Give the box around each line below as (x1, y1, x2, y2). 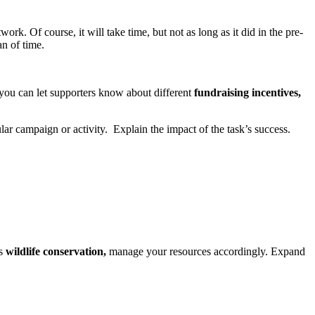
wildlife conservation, (6, 245, 106, 258)
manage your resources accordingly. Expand (106, 245, 305, 258)
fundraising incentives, (194, 86, 301, 99)
